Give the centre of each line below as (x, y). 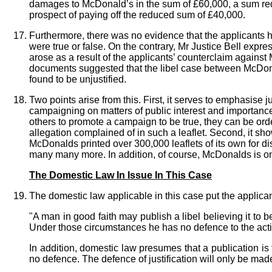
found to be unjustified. (78, 79)
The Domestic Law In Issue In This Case (121, 175)
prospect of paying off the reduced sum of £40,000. (137, 15)
